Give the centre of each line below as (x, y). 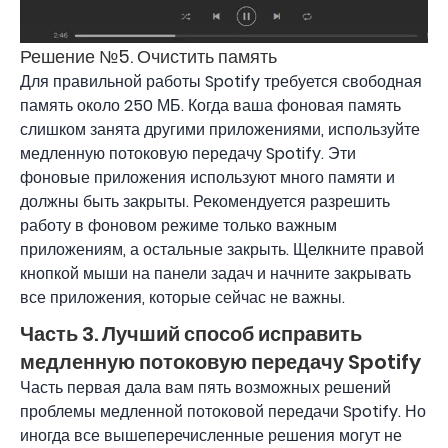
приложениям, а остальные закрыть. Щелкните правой (222, 249)
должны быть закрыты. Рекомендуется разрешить (205, 201)
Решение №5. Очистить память (148, 56)
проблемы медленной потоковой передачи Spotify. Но (223, 411)
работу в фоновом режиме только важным (178, 225)
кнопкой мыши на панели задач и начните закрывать (215, 273)
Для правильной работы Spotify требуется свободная (221, 81)
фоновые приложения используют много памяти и (207, 177)
